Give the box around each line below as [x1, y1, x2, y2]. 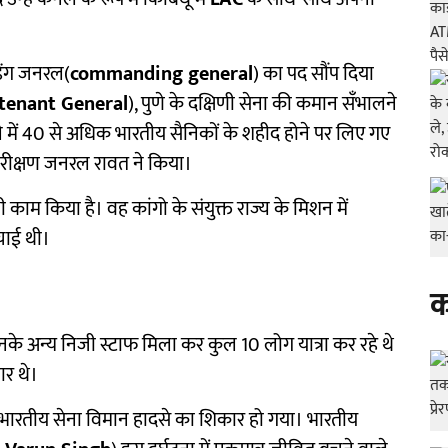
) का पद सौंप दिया [253, 57, 374, 92]
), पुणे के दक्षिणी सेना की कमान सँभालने [128, 87, 397, 122]
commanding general [70, 57, 253, 92]
